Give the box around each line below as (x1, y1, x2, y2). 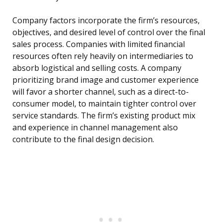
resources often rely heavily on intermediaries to (12, 51, 193, 62)
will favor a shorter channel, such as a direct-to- (12, 86, 189, 98)
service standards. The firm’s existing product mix (12, 110, 195, 121)
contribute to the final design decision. (12, 134, 154, 145)
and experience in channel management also (12, 122, 178, 133)
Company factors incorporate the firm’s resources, (12, 15, 200, 26)
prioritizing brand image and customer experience (12, 74, 199, 86)
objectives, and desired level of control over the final (12, 27, 205, 38)
